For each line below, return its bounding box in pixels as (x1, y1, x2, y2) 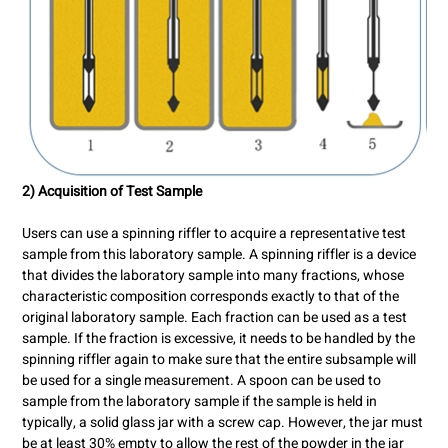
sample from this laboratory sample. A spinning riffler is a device (21, 244, 416, 266)
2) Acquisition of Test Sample (21, 181, 205, 203)
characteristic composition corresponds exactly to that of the (21, 286, 399, 308)
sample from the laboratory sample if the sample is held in (21, 391, 377, 413)
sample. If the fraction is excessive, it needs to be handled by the (21, 328, 415, 350)
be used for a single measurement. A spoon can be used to (21, 370, 381, 392)
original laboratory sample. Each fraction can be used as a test (21, 307, 407, 329)
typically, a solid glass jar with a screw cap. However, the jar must (21, 412, 423, 434)
